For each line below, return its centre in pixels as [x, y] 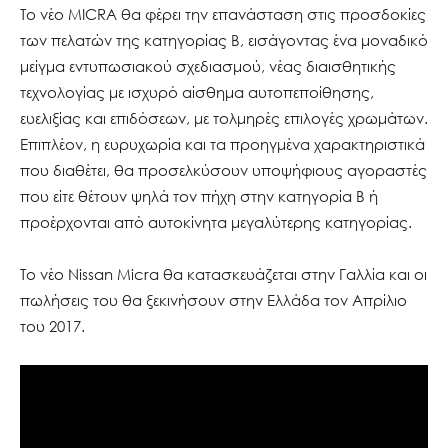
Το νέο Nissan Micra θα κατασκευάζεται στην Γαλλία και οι [223, 273]
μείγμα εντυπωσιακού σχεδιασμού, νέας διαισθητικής [208, 65]
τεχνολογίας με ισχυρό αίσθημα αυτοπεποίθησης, [197, 91]
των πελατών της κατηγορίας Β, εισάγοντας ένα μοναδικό [224, 39]
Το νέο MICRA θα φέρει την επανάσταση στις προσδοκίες [223, 13]
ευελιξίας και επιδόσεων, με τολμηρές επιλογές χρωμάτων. [224, 117]
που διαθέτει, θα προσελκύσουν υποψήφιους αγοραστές [223, 169]
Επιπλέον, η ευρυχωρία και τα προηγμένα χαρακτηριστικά [222, 143]
